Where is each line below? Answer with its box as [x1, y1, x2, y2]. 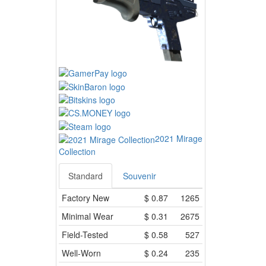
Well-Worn [61, 246, 101, 259]
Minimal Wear [61, 210, 113, 222]
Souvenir [122, 169, 156, 182]
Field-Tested [61, 228, 108, 240]
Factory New [61, 191, 109, 204]
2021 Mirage [154, 132, 202, 144]
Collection [58, 145, 96, 157]
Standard [68, 169, 103, 182]
